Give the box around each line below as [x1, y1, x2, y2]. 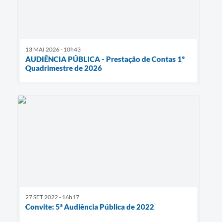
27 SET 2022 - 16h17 [25, 193, 79, 201]
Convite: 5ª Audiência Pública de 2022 [25, 202, 154, 212]
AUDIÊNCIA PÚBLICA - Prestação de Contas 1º [25, 54, 185, 63]
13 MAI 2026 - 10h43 [25, 45, 81, 53]
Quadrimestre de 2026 [25, 63, 102, 72]
